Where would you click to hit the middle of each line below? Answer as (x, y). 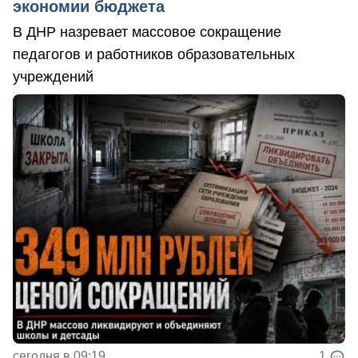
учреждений (53, 76)
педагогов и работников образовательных (154, 54)
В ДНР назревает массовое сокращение (147, 32)
